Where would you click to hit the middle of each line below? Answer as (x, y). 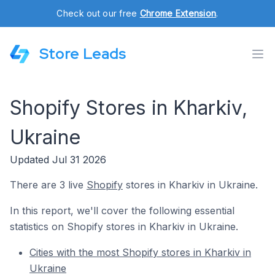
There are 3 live (48, 185)
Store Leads (83, 54)
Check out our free (98, 13)
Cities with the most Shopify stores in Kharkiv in (140, 252)
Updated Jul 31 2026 (58, 160)
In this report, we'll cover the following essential (122, 211)
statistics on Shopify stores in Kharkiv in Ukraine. (124, 227)
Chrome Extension (178, 13)
